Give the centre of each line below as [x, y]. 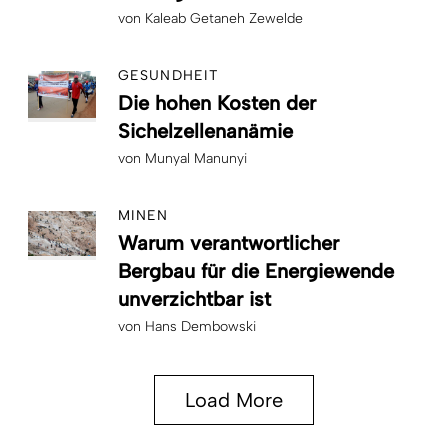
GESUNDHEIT [169, 75]
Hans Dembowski [200, 326]
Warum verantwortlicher [228, 242]
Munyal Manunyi [196, 158]
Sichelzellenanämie [205, 130]
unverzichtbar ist [194, 298]
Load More [234, 399]
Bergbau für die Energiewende [256, 270]
